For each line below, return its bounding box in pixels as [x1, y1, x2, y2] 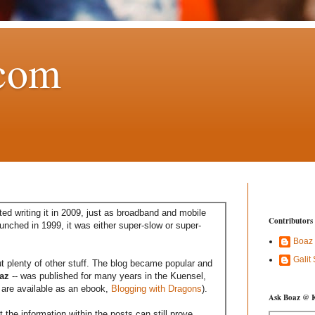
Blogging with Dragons [111, 283, 202, 295]
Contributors [269, 215, 313, 227]
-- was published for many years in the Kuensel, [9, 271, 206, 282]
